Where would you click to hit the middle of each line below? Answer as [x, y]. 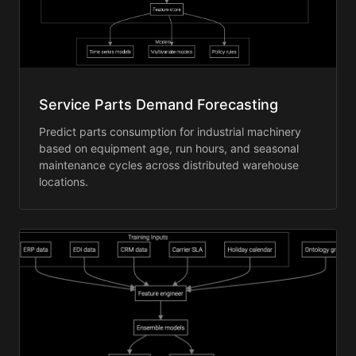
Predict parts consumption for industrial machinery [170, 132]
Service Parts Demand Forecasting [159, 105]
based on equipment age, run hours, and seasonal [169, 149]
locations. [64, 182]
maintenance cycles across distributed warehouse [169, 165]
